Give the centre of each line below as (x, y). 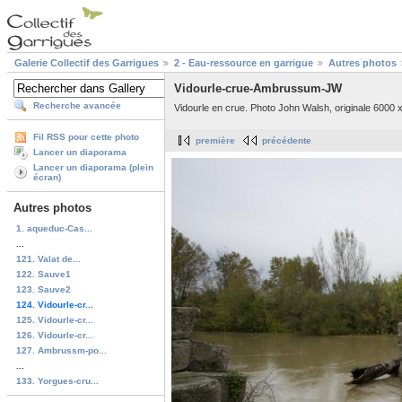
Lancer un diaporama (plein (93, 168)
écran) (47, 178)
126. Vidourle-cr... (55, 335)
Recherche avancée (77, 106)
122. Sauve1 (44, 274)
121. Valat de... (48, 258)
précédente (287, 141)
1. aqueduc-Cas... (54, 228)
